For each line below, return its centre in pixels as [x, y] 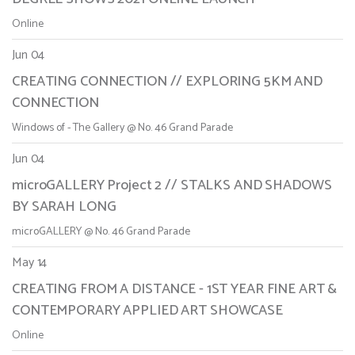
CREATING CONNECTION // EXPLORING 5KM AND [167, 82]
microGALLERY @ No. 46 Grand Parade [101, 232]
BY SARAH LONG [64, 207]
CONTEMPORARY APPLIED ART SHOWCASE [147, 311]
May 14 [30, 263]
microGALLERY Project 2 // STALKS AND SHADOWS [172, 186]
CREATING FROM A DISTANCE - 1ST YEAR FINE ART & [175, 290]
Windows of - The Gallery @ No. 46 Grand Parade [122, 128]
